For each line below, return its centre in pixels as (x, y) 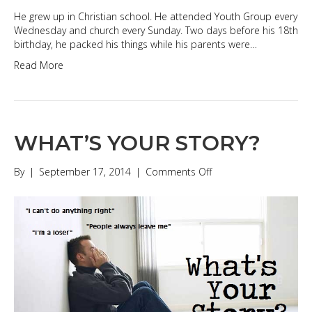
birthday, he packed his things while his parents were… (135, 44)
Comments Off (179, 171)
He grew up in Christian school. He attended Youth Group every (156, 16)
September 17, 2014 (85, 171)
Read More (39, 65)
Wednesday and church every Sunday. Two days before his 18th (156, 30)
